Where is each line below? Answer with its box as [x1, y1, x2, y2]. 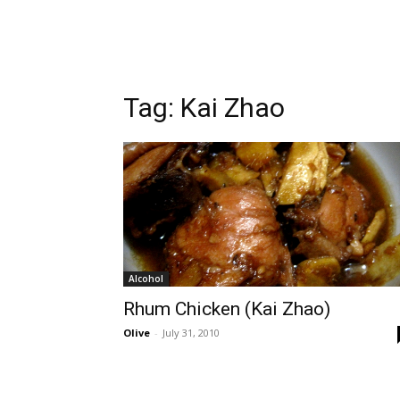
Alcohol [129, 272, 163, 285]
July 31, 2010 [162, 326, 220, 339]
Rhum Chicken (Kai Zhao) [123, 298, 330, 320]
